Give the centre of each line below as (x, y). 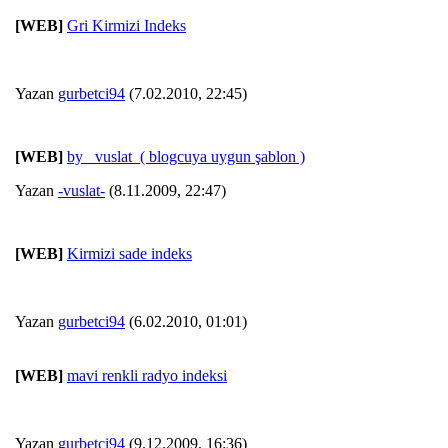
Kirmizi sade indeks (129, 254)
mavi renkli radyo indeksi (147, 376)
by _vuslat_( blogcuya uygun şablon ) (186, 157)
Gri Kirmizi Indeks (126, 26)
